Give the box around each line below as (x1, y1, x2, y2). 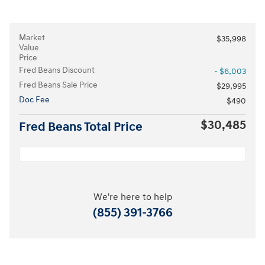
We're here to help (93, 191, 172, 203)
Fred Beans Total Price (19, 119, 143, 135)
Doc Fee (19, 94, 50, 105)
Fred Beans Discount (19, 64, 95, 75)
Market (19, 32, 45, 43)
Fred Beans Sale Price (19, 79, 98, 90)
